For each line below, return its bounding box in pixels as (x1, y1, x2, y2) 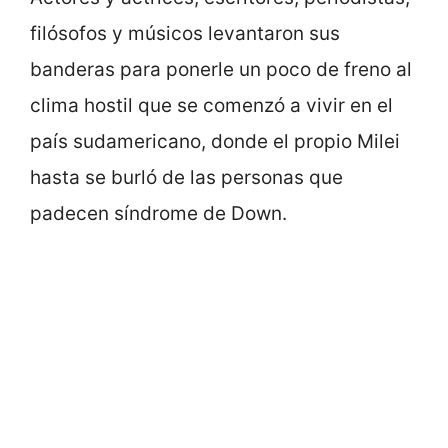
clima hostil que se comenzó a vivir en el (30, 94, 393, 118)
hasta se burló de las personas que (30, 166, 343, 190)
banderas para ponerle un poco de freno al (30, 58, 412, 82)
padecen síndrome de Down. (30, 202, 287, 226)
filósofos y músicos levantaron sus (30, 22, 340, 46)
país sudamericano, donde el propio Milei (30, 130, 400, 154)
